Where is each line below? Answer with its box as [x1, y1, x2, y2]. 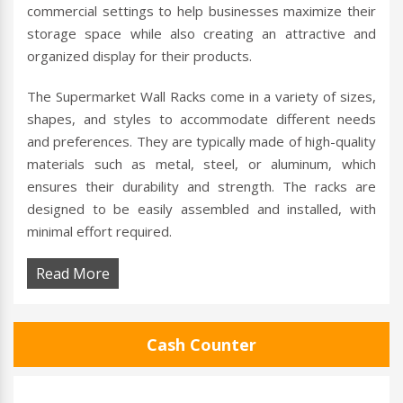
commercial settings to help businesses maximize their [27, 2, 376, 21]
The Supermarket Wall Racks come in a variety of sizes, [27, 87, 376, 106]
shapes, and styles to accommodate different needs [27, 110, 376, 129]
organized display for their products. [27, 47, 252, 66]
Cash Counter [147, 334, 256, 356]
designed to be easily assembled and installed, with [27, 200, 376, 219]
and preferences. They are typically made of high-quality [27, 132, 376, 151]
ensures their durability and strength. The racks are [27, 177, 376, 196]
